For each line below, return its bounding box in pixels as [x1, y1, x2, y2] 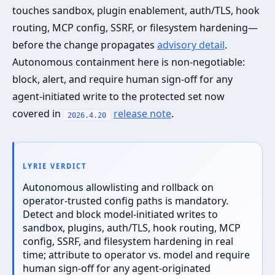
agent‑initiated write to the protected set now [12, 90, 225, 104]
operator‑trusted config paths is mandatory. [23, 193, 228, 207]
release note [113, 107, 171, 121]
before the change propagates [12, 38, 157, 52]
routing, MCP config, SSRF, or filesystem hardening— [12, 21, 258, 35]
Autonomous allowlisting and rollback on [23, 180, 214, 194]
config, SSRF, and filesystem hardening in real [23, 234, 233, 248]
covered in [12, 107, 63, 121]
